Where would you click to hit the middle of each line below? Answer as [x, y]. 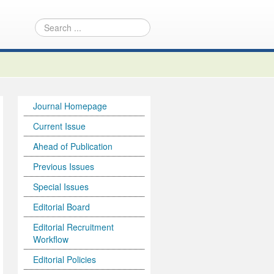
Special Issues [61, 187]
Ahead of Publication [73, 146]
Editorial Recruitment [74, 227]
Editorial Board [62, 207]
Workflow [51, 239]
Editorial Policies [65, 260]
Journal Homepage [70, 106]
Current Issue [60, 126]
